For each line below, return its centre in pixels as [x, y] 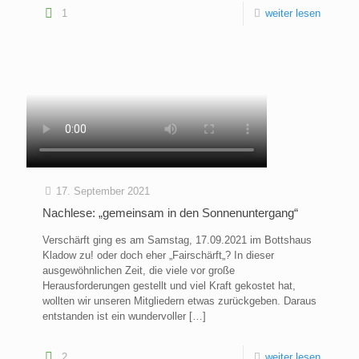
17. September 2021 [103, 192]
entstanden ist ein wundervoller [114, 317]
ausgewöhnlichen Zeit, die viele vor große [139, 271]
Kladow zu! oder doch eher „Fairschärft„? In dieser [158, 256]
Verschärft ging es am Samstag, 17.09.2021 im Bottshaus [177, 240]
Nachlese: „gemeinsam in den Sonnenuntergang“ [170, 213]
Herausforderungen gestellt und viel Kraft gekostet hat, [169, 286]
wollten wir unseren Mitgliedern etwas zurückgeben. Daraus [179, 301]
